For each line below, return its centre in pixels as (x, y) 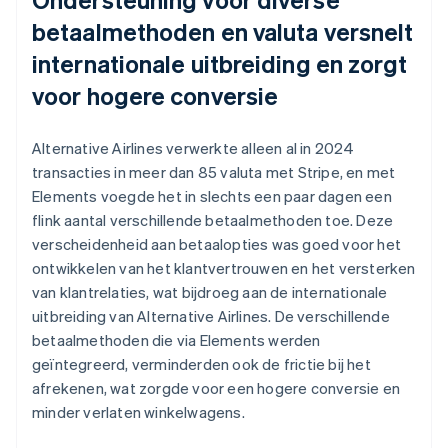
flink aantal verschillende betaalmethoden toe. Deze (213, 219)
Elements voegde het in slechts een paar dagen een (212, 195)
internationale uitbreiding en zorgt (220, 63)
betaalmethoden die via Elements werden (176, 339)
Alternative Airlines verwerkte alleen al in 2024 (193, 147)
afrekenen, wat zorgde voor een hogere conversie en (216, 387)
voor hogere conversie (155, 95)
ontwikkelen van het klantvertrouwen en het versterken (224, 267)
